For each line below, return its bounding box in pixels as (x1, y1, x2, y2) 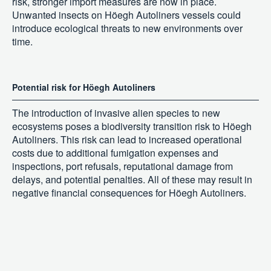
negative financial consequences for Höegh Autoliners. (12, 186, 246, 200)
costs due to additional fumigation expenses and (12, 146, 218, 160)
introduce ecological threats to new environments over (12, 21, 243, 36)
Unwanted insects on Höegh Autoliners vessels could (12, 8, 241, 22)
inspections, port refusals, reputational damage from (12, 159, 233, 174)
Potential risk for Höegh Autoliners (12, 81, 155, 94)
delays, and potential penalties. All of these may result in (12, 172, 252, 187)
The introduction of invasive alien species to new (12, 106, 220, 120)
